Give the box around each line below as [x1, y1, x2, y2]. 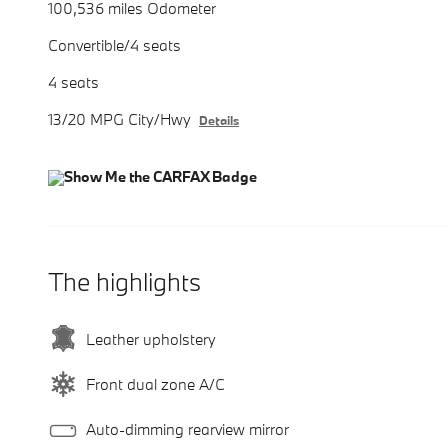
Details [199, 111, 239, 128]
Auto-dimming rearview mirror [86, 419, 289, 440]
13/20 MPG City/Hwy [90, 108, 191, 129]
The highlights [48, 264, 201, 298]
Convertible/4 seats [48, 34, 181, 55]
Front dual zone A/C [86, 374, 225, 395]
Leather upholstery [86, 329, 216, 350]
